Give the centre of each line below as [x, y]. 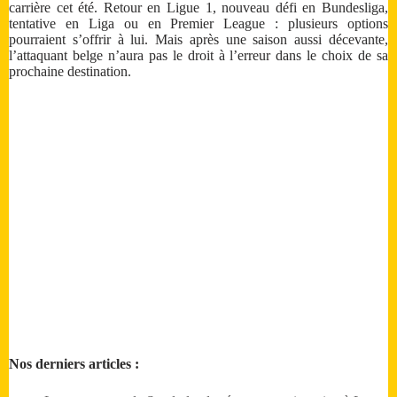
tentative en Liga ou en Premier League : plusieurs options [198, 24]
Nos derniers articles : [74, 364]
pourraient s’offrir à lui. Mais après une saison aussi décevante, [198, 40]
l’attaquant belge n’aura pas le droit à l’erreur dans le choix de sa [198, 56]
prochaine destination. [70, 72]
